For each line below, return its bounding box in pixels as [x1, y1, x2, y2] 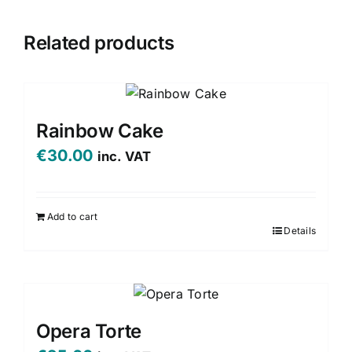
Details [284, 225, 316, 237]
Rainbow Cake [36, 119, 163, 143]
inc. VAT [97, 148, 152, 165]
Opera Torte [36, 320, 142, 343]
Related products [24, 31, 174, 54]
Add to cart [47, 211, 98, 223]
